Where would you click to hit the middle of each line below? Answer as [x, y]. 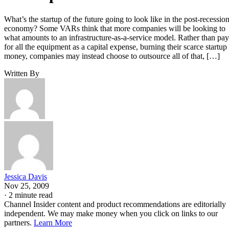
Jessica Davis [26, 176]
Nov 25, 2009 [27, 186]
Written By [22, 73]
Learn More [53, 222]
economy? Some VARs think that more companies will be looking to [115, 28]
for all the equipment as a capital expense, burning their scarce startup [116, 47]
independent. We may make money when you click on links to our [111, 213]
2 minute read [31, 195]
